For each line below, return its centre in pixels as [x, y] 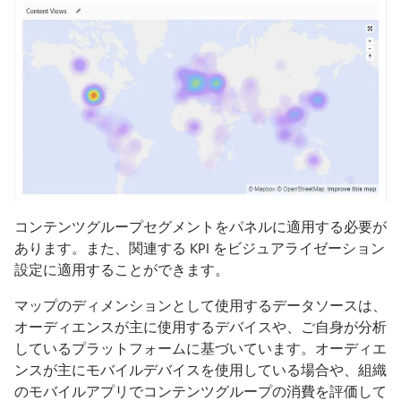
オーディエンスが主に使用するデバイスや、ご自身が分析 [200, 327]
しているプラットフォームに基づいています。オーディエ [200, 349]
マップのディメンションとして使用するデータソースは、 [200, 306]
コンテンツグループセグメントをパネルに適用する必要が [200, 227]
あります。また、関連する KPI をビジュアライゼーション [200, 248]
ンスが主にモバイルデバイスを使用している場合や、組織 [200, 370]
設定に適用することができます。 [122, 270]
